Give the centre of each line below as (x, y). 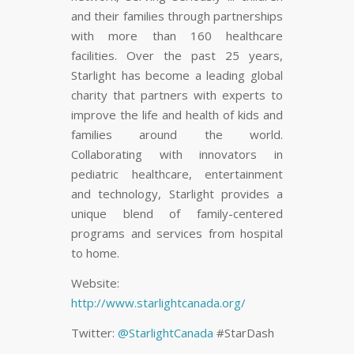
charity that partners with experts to (177, 95)
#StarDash (244, 332)
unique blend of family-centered (177, 214)
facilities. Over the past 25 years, (177, 56)
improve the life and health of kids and (177, 115)
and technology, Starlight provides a (177, 194)
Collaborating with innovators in (177, 154)
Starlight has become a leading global (177, 75)
